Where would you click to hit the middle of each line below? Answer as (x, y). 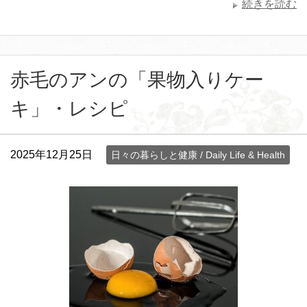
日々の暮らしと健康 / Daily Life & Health (198, 155)
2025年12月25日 (51, 154)
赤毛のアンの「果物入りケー (137, 79)
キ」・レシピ (69, 108)
